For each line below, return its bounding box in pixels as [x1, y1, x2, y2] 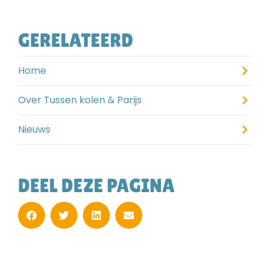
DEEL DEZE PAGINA [18, 174, 175, 196]
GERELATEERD [18, 28, 133, 51]
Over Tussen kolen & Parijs [18, 92, 142, 107]
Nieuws [18, 122, 50, 136]
